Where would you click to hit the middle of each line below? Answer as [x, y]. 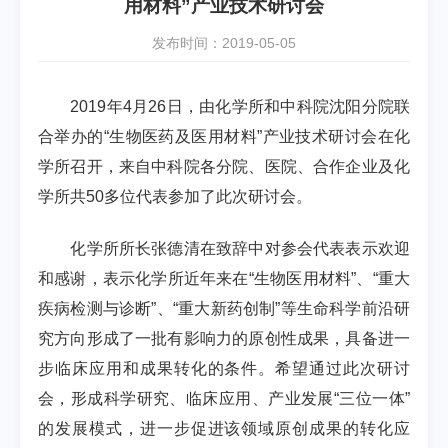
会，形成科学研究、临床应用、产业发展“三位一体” [224, 398]
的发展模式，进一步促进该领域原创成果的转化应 [224, 428]
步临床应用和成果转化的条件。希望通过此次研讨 [224, 368]
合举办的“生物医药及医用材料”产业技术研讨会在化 [224, 136]
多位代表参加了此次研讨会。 [208, 196]
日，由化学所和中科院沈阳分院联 [288, 106]
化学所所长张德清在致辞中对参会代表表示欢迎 [240, 248]
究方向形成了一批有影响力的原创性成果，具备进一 [224, 338]
